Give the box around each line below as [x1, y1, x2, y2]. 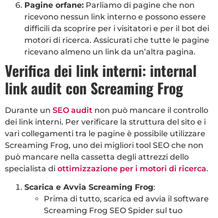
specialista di [5, 164, 57, 174]
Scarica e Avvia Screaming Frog [24, 182, 153, 192]
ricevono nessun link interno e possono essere [24, 12, 206, 22]
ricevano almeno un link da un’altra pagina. [24, 47, 196, 57]
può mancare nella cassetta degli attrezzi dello [5, 152, 189, 162]
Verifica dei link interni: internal [5, 59, 197, 82]
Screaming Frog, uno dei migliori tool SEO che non [5, 141, 203, 150]
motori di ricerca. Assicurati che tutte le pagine [24, 36, 209, 45]
